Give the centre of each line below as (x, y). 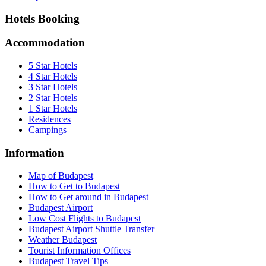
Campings (47, 130)
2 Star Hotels (53, 98)
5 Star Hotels (53, 66)
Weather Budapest (63, 240)
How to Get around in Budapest (88, 197)
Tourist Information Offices (80, 251)
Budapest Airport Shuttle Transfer (91, 229)
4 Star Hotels (53, 77)
